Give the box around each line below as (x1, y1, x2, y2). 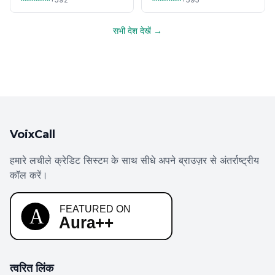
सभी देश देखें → (113, 25, 162, 36)
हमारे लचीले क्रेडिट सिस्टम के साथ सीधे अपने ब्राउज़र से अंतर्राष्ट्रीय (10, 154, 259, 166)
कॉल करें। (10, 169, 48, 181)
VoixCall (10, 128, 55, 141)
